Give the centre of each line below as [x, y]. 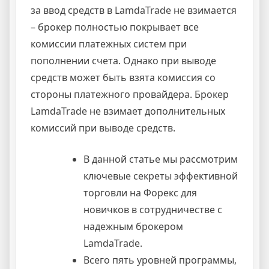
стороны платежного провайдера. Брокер [130, 94]
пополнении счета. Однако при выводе [123, 60]
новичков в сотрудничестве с [153, 209]
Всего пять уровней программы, [160, 260]
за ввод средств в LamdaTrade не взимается [134, 10]
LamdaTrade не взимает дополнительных [128, 111]
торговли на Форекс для [140, 192]
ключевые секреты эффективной [161, 176]
